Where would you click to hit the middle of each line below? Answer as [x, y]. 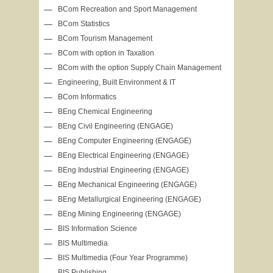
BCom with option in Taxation [106, 53]
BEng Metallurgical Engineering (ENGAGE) [129, 199]
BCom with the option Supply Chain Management [140, 68]
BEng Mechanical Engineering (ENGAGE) [127, 185]
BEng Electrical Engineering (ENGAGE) [123, 155]
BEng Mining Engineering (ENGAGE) [119, 214]
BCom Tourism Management [105, 38]
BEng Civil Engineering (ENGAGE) [115, 126]
